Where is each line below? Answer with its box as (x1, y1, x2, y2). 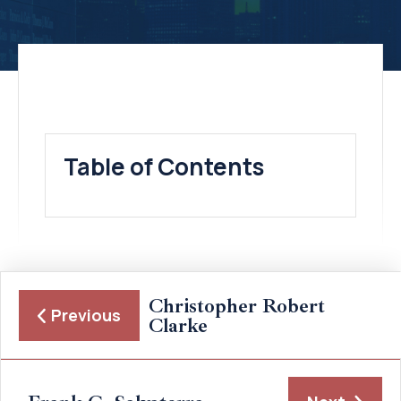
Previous (51, 304, 121, 326)
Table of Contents (64, 150, 264, 183)
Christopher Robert (149, 293, 325, 319)
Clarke (149, 312, 208, 338)
